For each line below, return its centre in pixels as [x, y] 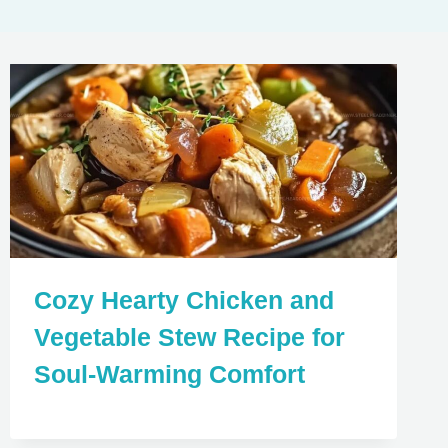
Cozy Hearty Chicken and [183, 300]
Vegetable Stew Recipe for [189, 337]
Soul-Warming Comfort [169, 374]
